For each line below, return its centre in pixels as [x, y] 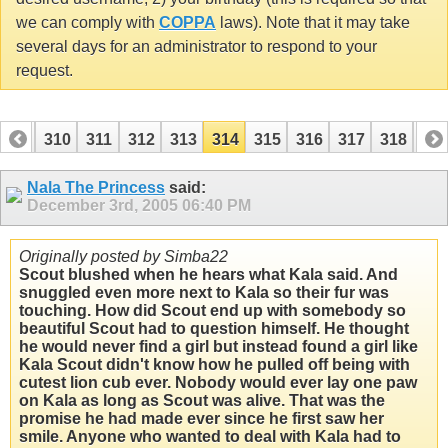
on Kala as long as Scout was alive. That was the [202, 401]
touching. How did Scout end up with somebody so [212, 311]
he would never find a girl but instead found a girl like [218, 347]
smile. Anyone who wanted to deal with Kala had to [210, 437]
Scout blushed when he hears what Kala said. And [208, 275]
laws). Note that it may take [313, 22]
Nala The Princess [96, 188]
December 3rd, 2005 [104, 206]
